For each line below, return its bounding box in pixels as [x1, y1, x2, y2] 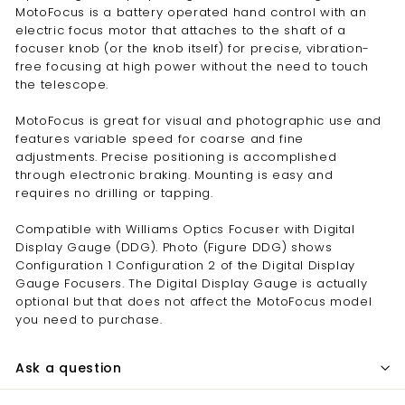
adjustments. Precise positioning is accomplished [15, 147, 337, 165]
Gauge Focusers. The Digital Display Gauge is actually [15, 274, 368, 292]
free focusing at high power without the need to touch [15, 57, 369, 75]
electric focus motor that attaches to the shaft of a [15, 21, 346, 39]
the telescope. [15, 75, 109, 93]
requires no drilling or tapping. [15, 184, 213, 202]
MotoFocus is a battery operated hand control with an [15, 3, 367, 21]
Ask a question [15, 358, 122, 377]
